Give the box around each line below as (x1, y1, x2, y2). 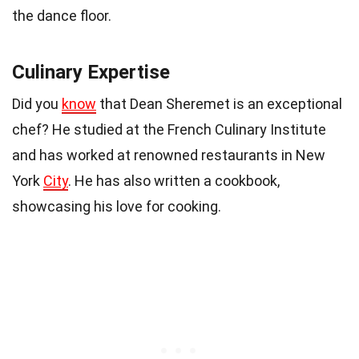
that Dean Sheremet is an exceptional (96, 95, 342, 112)
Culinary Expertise (12, 60, 170, 83)
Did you (12, 95, 62, 112)
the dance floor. (12, 6, 111, 24)
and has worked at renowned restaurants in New (12, 146, 325, 163)
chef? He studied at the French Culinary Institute (12, 120, 326, 138)
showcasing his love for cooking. (12, 197, 221, 215)
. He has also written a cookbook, (68, 171, 280, 189)
